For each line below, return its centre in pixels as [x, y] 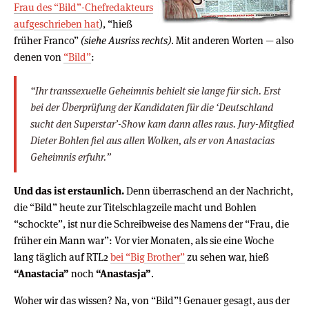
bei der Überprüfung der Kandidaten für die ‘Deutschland [152, 107]
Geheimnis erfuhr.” [71, 157]
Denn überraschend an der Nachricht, [209, 190]
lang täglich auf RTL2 [62, 257]
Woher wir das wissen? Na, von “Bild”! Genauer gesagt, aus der [152, 300]
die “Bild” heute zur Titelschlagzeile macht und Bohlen [135, 207]
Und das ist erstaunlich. [69, 190]
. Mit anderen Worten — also [232, 40]
